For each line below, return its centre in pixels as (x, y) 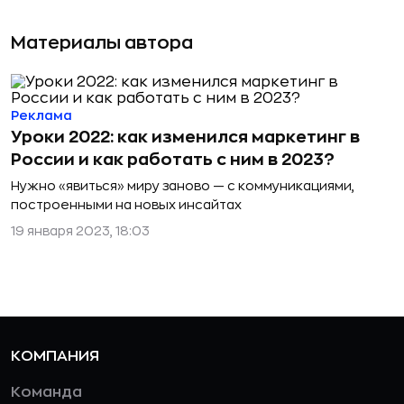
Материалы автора (102, 43)
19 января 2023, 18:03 (80, 231)
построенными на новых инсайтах (126, 205)
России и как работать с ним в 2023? (173, 160)
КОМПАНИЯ (55, 356)
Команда (46, 392)
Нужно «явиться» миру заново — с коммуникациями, (183, 186)
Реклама (41, 115)
